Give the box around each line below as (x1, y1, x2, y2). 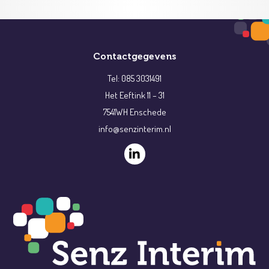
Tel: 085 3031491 (107, 73, 162, 84)
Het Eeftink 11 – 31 (104, 89, 165, 101)
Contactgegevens (93, 51, 176, 62)
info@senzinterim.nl (98, 123, 171, 134)
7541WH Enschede (103, 106, 166, 118)
